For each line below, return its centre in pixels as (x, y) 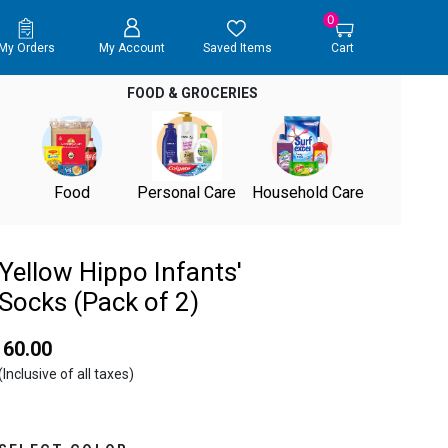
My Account (131, 48)
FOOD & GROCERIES (193, 93)
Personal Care (187, 192)
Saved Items (237, 48)
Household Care (307, 192)
